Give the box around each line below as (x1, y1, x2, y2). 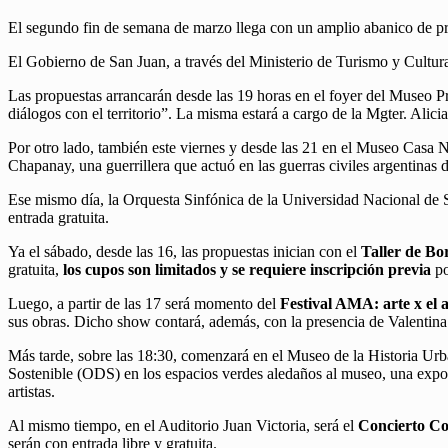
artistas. (8, 383, 55, 401)
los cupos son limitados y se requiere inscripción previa (63, 261, 431, 279)
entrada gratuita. (8, 209, 109, 227)
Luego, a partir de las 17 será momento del (8, 295, 280, 313)
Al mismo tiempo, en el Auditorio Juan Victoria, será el (8, 417, 358, 435)
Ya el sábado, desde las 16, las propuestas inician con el (8, 243, 361, 261)
